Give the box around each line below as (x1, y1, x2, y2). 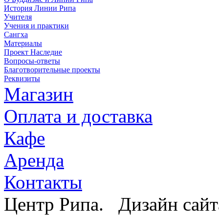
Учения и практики (4, 21, 69, 30)
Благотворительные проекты (4, 65, 100, 74)
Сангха (4, 30, 28, 39)
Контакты (4, 171, 82, 193)
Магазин (4, 83, 73, 105)
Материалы (4, 39, 42, 47)
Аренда (4, 149, 64, 171)
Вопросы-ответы (4, 56, 60, 65)
